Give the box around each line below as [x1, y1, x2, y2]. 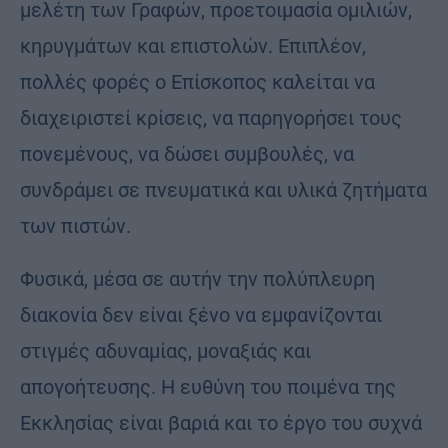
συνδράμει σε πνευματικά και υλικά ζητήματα [20, 177, 427, 202]
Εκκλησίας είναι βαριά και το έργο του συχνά [20, 410, 422, 435]
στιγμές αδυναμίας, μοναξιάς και [20, 338, 311, 363]
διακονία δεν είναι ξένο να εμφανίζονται [20, 302, 382, 327]
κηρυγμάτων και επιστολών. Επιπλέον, [20, 33, 366, 58]
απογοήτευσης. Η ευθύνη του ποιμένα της [20, 374, 396, 399]
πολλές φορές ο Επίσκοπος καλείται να [20, 69, 375, 94]
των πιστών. [20, 213, 131, 238]
